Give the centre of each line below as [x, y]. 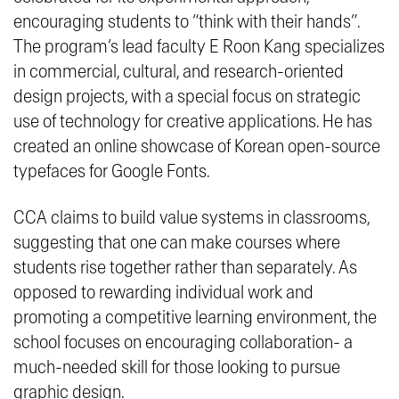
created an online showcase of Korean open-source [197, 146]
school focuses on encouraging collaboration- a [183, 342]
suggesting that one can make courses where [177, 242]
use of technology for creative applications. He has [193, 121]
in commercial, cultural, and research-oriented [179, 71]
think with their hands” [278, 21]
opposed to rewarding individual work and [163, 292]
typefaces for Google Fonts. [112, 171]
